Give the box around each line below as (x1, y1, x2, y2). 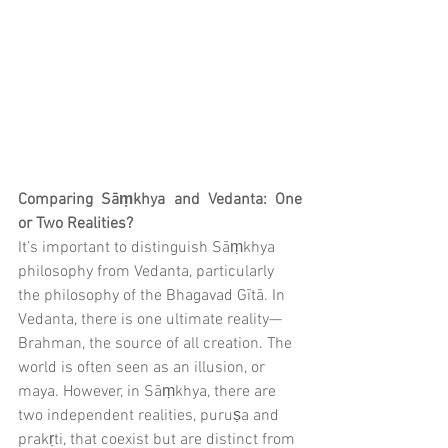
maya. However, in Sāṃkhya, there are (18, 382, 280, 403)
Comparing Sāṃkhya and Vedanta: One (18, 190, 302, 211)
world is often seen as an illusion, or (18, 358, 269, 379)
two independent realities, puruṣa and (18, 406, 283, 427)
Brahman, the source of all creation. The (18, 334, 296, 355)
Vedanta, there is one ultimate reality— (18, 310, 282, 331)
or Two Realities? (18, 214, 133, 235)
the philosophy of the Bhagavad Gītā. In (18, 286, 289, 307)
